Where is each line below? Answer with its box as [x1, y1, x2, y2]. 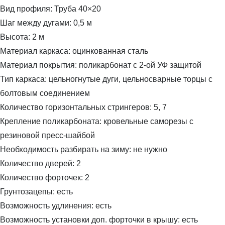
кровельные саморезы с [103, 117, 193, 126]
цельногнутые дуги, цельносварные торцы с [49, 75, 212, 84]
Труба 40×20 [54, 5, 101, 14]
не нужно [133, 145, 167, 154]
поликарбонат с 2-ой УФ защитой [79, 61, 201, 70]
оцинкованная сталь [72, 47, 148, 56]
